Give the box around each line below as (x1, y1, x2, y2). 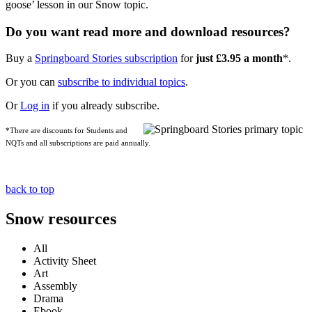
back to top (6, 183, 54, 196)
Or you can (6, 76, 58, 88)
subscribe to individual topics (58, 76, 185, 88)
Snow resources (6, 210, 116, 228)
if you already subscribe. (49, 100, 159, 112)
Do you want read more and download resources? (6, 24, 290, 39)
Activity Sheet (33, 255, 96, 267)
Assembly (33, 280, 77, 292)
